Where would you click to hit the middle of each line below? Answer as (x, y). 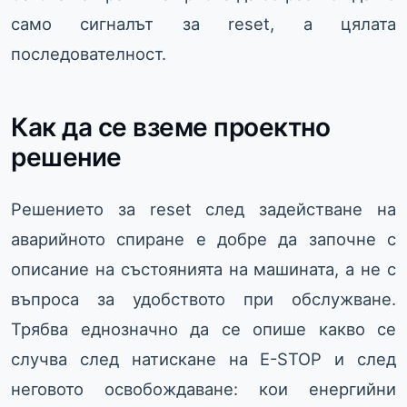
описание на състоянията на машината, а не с (203, 269)
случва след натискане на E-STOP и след (203, 359)
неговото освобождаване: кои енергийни (203, 389)
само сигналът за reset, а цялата (203, 24)
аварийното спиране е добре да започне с (203, 239)
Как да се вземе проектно (170, 128)
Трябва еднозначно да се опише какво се (203, 329)
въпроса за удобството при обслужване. (203, 299)
